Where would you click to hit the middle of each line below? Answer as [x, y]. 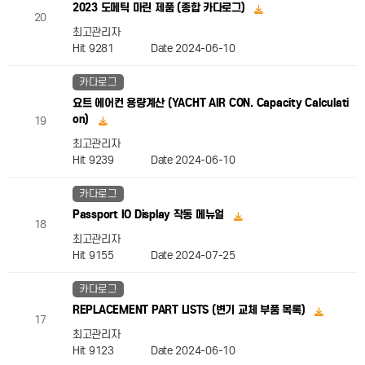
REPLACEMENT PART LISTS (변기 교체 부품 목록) [190, 310]
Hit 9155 [111, 255]
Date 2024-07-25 [193, 255]
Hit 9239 [111, 160]
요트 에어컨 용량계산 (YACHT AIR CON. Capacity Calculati [210, 103]
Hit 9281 [111, 48]
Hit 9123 [111, 350]
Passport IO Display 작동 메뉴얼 [150, 215]
